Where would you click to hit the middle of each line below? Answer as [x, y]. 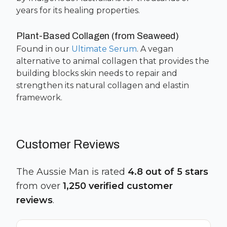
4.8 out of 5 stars [168, 172]
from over [38, 186]
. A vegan [155, 49]
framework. [39, 98]
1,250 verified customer [118, 186]
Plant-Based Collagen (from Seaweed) [98, 36]
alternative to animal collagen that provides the [113, 61]
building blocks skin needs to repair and [97, 73]
